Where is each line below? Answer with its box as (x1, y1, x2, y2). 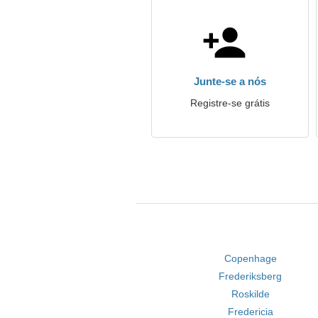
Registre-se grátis (190, 97, 270, 109)
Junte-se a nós (194, 75, 266, 87)
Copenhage (224, 253, 277, 264)
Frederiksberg (219, 270, 283, 282)
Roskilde (231, 288, 270, 300)
